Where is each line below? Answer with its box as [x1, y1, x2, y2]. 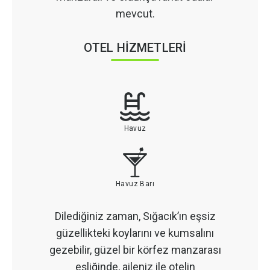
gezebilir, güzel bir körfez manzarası [49, 243, 221, 256]
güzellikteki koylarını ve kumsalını [56, 226, 214, 239]
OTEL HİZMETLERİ [83, 40, 187, 55]
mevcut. [115, 7, 155, 20]
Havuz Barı [116, 179, 154, 188]
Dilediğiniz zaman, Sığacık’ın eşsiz [54, 209, 216, 222]
